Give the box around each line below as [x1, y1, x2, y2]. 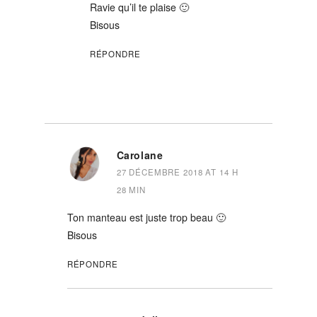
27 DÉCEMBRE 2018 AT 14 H [116, 166, 238, 178]
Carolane [116, 148, 163, 162]
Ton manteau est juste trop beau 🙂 [67, 210, 226, 224]
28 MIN [116, 184, 146, 195]
